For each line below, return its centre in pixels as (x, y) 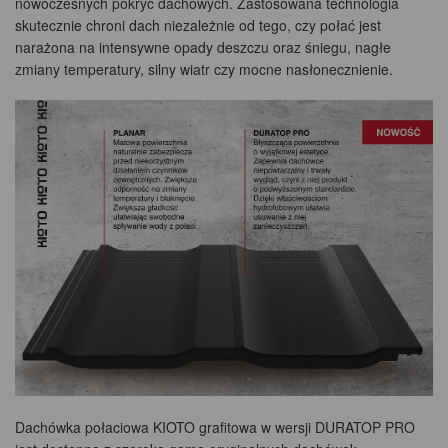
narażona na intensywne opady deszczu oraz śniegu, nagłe (203, 47)
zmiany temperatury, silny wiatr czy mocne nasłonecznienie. (204, 69)
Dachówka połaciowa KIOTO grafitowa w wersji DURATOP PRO (215, 426)
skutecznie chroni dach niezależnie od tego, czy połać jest (198, 25)
